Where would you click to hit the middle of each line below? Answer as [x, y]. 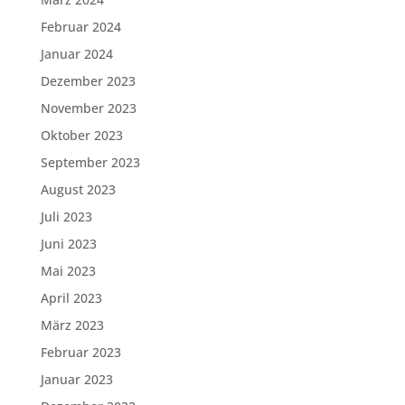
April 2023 [71, 298]
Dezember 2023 [88, 81]
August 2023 [78, 189]
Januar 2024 [76, 54]
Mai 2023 [68, 271]
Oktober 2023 [81, 135]
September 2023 [90, 162]
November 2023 [88, 108]
